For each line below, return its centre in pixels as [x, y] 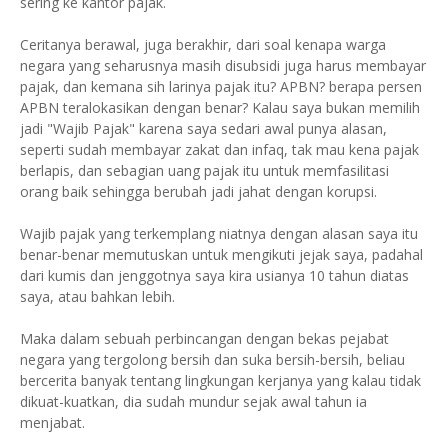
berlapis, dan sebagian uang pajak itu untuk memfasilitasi [204, 170]
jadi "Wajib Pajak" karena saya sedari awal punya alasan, [203, 128]
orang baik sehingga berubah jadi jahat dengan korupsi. [198, 191]
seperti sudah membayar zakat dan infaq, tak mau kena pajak [219, 149]
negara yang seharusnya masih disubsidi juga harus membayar [223, 65]
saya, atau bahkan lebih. [97, 296]
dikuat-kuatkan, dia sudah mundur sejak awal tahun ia [193, 401]
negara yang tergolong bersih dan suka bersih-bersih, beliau [212, 359]
